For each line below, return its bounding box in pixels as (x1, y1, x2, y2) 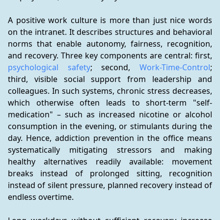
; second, (90, 62, 140, 73)
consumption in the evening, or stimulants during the (8, 121, 212, 132)
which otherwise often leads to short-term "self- (8, 97, 212, 108)
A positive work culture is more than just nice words (8, 15, 212, 26)
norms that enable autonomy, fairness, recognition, (8, 38, 212, 49)
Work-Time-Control (139, 62, 211, 73)
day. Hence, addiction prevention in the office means (8, 133, 212, 143)
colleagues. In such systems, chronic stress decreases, (8, 85, 212, 96)
